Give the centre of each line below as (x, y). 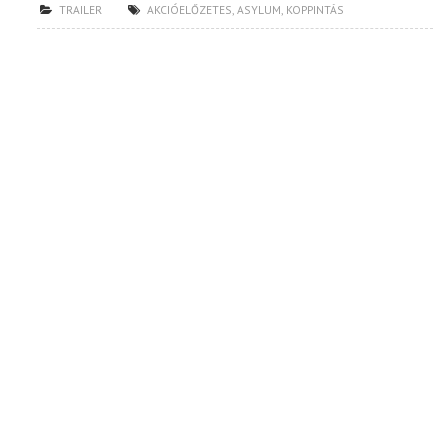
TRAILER (81, 9)
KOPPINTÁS (315, 9)
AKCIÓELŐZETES (190, 9)
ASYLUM (259, 9)
